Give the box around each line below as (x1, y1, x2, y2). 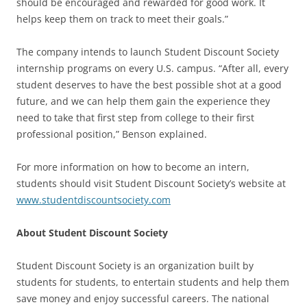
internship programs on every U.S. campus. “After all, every (16, 61, 288, 75)
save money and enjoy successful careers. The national (16, 291, 269, 305)
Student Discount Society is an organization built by (16, 258, 254, 272)
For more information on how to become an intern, (16, 160, 249, 173)
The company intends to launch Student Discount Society (16, 45, 279, 58)
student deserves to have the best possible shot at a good (16, 77, 282, 91)
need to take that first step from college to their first (16, 110, 254, 124)
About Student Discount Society (16, 225, 168, 239)
